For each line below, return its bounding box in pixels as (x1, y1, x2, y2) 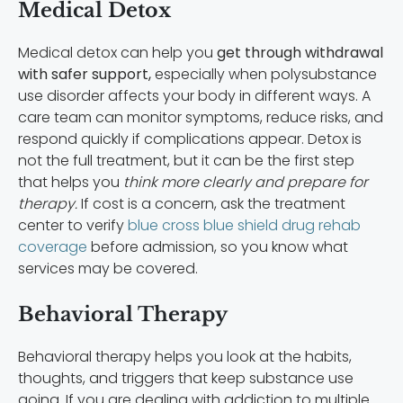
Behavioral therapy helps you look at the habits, (18, 346, 352, 368)
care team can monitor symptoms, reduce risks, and (18, 107, 383, 129)
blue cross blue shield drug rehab (128, 215, 361, 237)
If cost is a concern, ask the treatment (77, 193, 345, 215)
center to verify (18, 215, 128, 237)
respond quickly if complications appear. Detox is (18, 129, 362, 150)
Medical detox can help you (18, 42, 213, 64)
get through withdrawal (213, 42, 383, 64)
